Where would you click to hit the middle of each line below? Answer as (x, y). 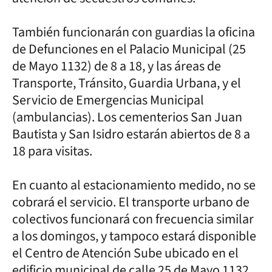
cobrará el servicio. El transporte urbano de (131, 202)
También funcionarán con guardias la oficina (134, 32)
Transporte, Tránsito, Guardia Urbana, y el (127, 83)
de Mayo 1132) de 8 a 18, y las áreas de (117, 66)
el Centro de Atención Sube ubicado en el (125, 253)
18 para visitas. (53, 151)
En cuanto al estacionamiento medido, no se (134, 185)
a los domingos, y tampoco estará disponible (134, 236)
